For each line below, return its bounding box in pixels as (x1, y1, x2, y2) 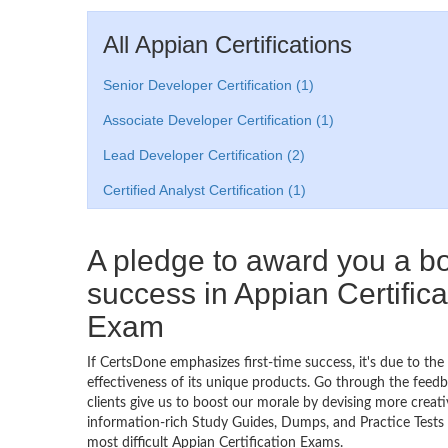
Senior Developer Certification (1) (103, 77, 314, 93)
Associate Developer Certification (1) (103, 112, 334, 128)
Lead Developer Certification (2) (103, 147, 305, 163)
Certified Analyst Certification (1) (103, 182, 306, 198)
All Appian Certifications (103, 31, 352, 58)
